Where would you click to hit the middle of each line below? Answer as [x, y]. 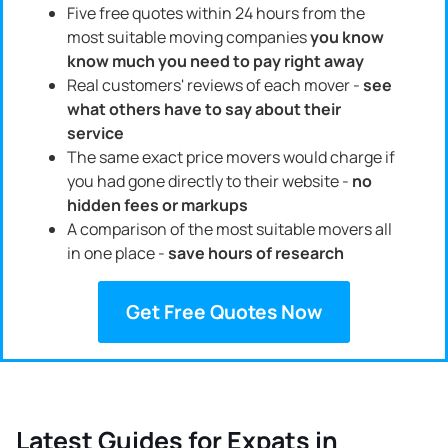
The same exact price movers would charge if [231, 156]
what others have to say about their [204, 108]
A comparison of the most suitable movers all [229, 228]
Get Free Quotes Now [224, 311]
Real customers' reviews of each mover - [215, 84]
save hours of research [256, 252]
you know [347, 36]
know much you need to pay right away [215, 60]
